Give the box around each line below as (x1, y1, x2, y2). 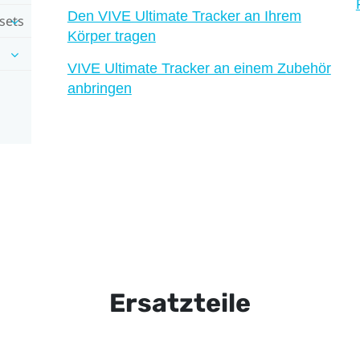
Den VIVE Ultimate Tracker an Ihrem (67, 7, 301, 24)
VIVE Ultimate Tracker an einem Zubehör (67, 59, 331, 76)
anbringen (67, 80, 132, 96)
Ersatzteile (109, 288, 251, 319)
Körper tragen (67, 27, 156, 44)
